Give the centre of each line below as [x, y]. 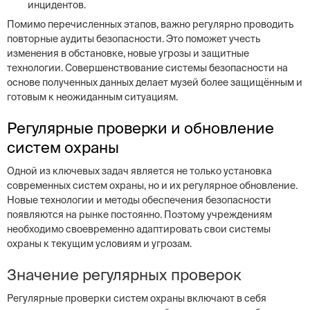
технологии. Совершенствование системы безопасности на [147, 68]
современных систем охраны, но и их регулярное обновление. [152, 185]
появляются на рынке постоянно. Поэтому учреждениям [139, 215]
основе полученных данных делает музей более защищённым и [155, 82]
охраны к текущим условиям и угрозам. [99, 244]
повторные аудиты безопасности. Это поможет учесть [134, 39]
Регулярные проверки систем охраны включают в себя [137, 298]
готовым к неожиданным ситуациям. [92, 97]
